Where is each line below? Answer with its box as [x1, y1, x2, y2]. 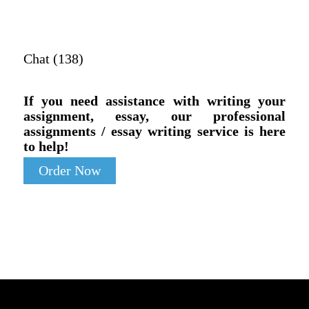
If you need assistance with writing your [23, 93, 286, 109]
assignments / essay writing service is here [23, 123, 286, 139]
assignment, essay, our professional [23, 108, 286, 124]
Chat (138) [23, 52, 83, 67]
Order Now [38, 163, 101, 179]
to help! [23, 139, 69, 154]
